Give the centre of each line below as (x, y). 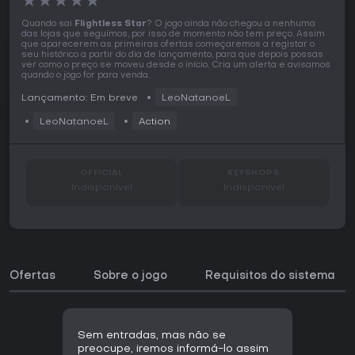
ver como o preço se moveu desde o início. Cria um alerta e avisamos (176, 66)
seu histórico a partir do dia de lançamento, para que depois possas (172, 55)
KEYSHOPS (254, 174)
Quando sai (48, 25)
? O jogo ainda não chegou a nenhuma (231, 25)
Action (155, 122)
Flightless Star (111, 25)
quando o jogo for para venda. (86, 76)
